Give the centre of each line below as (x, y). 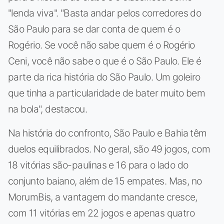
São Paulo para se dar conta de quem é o (94, 29)
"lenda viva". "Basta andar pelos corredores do (105, 13)
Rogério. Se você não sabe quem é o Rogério (101, 45)
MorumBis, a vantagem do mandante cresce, (103, 197)
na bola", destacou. (47, 109)
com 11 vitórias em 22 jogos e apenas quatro (101, 213)
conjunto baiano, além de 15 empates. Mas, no (105, 181)
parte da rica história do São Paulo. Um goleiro (104, 77)
